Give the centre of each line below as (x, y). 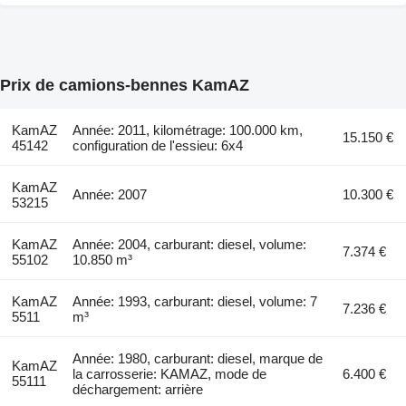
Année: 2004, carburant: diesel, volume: (190, 244)
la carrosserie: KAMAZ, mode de (170, 373)
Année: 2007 (110, 194)
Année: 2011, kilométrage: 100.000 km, (188, 130)
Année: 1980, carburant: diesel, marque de (198, 358)
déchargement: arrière (138, 389)
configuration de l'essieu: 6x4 (158, 145)
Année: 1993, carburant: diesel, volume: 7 (195, 301)
